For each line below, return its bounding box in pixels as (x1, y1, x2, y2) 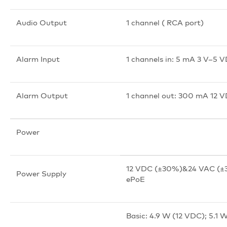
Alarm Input (16, 54, 60, 64)
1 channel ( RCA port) (126, 17, 204, 27)
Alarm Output (16, 90, 68, 100)
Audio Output (16, 17, 67, 27)
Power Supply (16, 168, 66, 178)
